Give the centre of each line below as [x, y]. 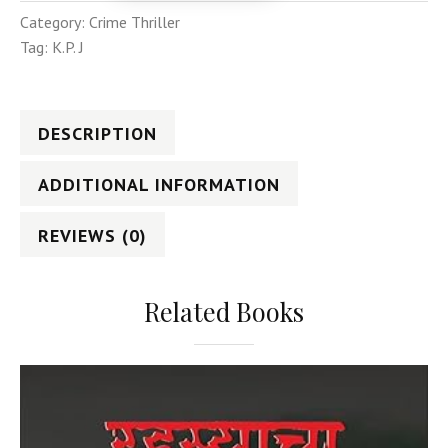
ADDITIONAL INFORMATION [159, 184]
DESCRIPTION [97, 133]
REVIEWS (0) [92, 235]
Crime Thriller [134, 21]
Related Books [223, 311]
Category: [54, 21]
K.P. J [68, 46]
